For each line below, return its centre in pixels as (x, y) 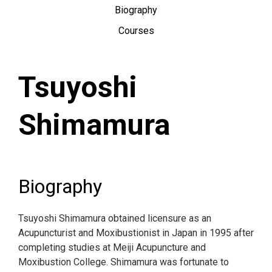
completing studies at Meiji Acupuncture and (112, 247)
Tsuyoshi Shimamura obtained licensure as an (115, 218)
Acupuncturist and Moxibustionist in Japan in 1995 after (136, 233)
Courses (136, 31)
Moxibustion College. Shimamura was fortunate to (124, 262)
